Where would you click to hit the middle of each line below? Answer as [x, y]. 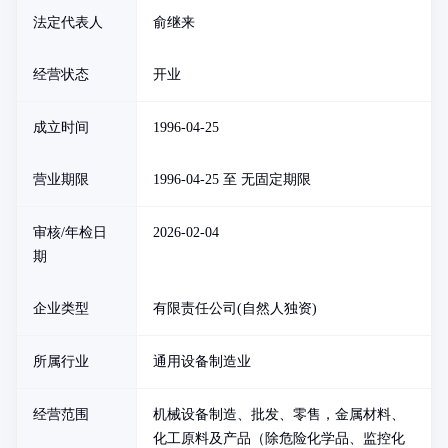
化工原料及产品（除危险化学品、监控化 [279, 438]
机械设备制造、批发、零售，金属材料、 [279, 414]
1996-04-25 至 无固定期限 [232, 179]
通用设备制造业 [202, 361]
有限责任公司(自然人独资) [235, 308]
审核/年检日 [70, 232]
